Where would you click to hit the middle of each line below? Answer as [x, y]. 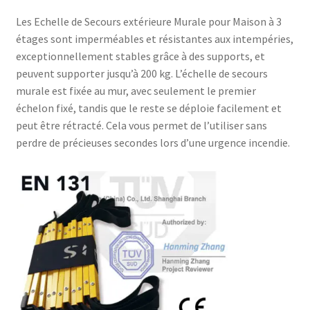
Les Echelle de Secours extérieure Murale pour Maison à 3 [148, 21]
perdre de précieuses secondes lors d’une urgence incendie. [153, 142]
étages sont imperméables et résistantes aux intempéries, [154, 38]
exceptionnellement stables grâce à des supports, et [140, 56]
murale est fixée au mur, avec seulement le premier [136, 90]
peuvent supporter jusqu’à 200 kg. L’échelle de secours [142, 73]
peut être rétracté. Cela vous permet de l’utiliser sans [141, 125]
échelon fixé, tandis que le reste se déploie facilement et [148, 108]
